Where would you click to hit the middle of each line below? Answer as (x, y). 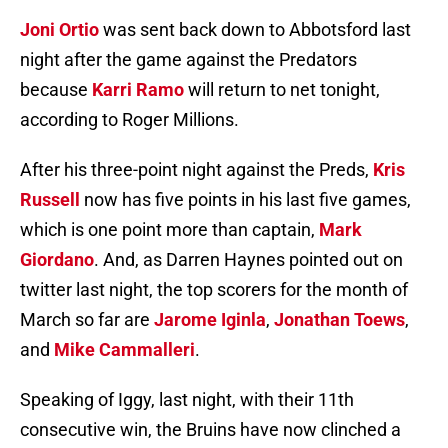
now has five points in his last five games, (245, 200)
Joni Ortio (59, 30)
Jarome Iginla (210, 320)
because (56, 90)
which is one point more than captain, (169, 230)
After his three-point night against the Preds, (196, 170)
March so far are (87, 320)
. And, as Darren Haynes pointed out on (248, 260)
